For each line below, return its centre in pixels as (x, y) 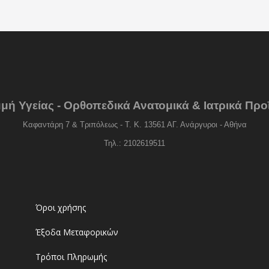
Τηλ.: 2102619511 (134, 144)
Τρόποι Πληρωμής (71, 257)
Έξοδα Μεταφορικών (77, 232)
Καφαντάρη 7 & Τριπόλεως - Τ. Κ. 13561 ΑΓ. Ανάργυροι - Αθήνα (134, 125)
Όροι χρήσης (61, 208)
